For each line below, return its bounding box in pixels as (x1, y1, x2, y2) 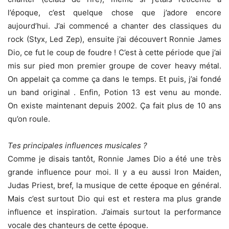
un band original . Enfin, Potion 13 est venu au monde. (8, 87, 221, 97)
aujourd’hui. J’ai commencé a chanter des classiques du (8, 21, 221, 31)
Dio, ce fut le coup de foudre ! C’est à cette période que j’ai (8, 48, 221, 57)
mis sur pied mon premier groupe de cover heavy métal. (8, 61, 221, 71)
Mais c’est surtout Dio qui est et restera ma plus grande (8, 194, 221, 203)
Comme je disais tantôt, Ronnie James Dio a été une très (8, 154, 221, 164)
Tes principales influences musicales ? (8, 141, 147, 150)
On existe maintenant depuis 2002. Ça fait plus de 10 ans (8, 101, 221, 110)
